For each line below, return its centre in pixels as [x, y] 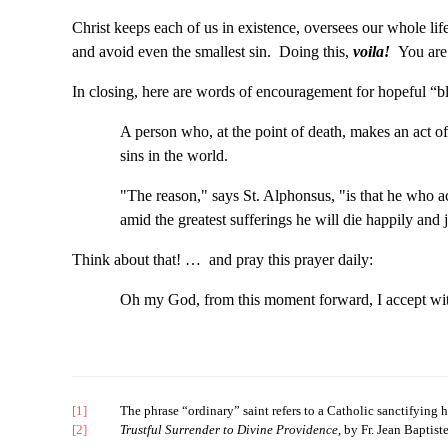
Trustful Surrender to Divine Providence [229, 430]
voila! [371, 52]
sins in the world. [176, 156]
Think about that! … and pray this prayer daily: [222, 260]
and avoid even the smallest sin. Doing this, [212, 52]
